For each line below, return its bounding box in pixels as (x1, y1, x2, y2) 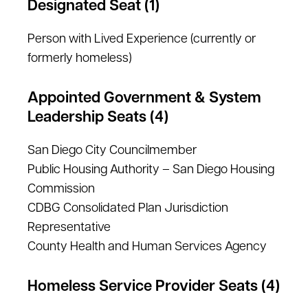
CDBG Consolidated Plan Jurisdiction (27, 202, 228, 215)
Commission (27, 183, 95, 196)
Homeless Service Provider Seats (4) (27, 279, 280, 295)
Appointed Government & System (27, 91, 261, 107)
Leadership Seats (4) (27, 110, 168, 126)
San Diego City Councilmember (27, 144, 197, 157)
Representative (27, 221, 111, 234)
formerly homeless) (27, 52, 132, 65)
